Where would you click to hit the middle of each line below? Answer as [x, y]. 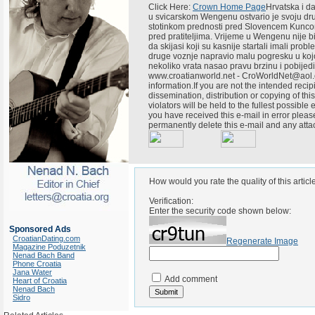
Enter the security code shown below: [220, 211]
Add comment [190, 279]
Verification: [171, 201]
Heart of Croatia [40, 281]
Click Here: [171, 7]
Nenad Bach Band [44, 255]
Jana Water [32, 272]
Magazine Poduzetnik [49, 247]
